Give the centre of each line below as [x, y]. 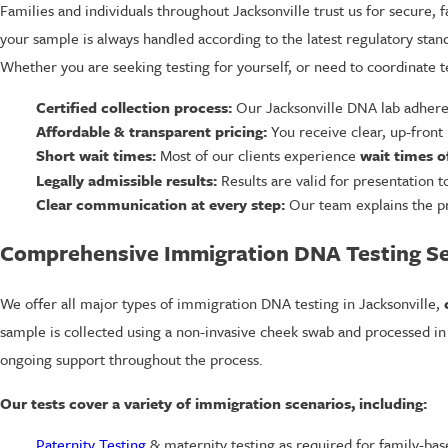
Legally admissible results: [126, 179]
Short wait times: [95, 155]
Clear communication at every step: [160, 203]
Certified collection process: [133, 107]
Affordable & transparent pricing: [151, 131]
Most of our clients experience [257, 155]
